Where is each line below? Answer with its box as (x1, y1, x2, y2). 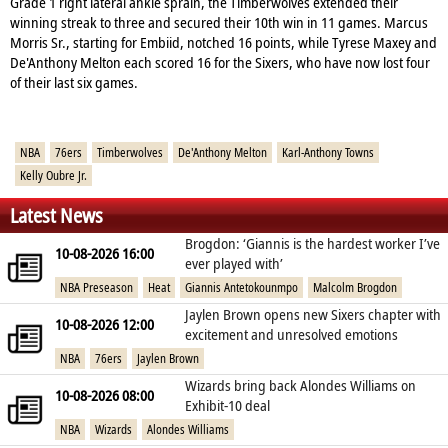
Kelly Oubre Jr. (20, 167, 87, 185)
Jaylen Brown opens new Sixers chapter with (185, 304, 441, 325)
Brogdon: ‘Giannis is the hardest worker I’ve (185, 233, 440, 254)
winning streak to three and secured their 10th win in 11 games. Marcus (10, 12, 428, 33)
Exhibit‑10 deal (185, 395, 270, 416)
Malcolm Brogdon (313, 278, 397, 296)
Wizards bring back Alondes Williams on (185, 375, 416, 396)
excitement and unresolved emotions (185, 324, 398, 345)
